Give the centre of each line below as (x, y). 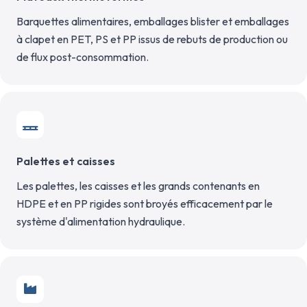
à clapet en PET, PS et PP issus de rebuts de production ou (152, 39)
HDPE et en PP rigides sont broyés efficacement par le (145, 204)
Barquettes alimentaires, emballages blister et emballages (153, 21)
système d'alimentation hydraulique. (101, 221)
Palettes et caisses (66, 161)
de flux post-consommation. (83, 57)
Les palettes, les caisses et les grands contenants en (138, 186)
